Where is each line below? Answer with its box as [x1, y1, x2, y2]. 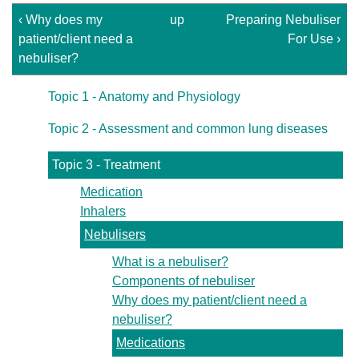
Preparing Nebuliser [226, 13, 341, 26]
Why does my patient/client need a [112, 293, 307, 307]
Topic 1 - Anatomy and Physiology [48, 90, 240, 103]
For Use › [288, 32, 341, 46]
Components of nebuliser [112, 274, 255, 288]
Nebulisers [84, 228, 146, 241]
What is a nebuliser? [112, 255, 228, 268]
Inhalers [80, 204, 126, 218]
